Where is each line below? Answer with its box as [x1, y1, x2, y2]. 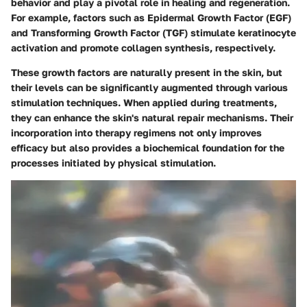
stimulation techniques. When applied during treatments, [11, 97, 277, 109]
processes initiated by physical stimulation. [11, 157, 216, 169]
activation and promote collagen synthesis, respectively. [11, 42, 275, 54]
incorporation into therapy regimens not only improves [11, 127, 262, 139]
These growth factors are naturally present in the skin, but [11, 66, 282, 79]
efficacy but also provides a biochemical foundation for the [11, 142, 284, 154]
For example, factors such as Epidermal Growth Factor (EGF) [11, 12, 291, 24]
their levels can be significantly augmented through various [11, 82, 288, 94]
